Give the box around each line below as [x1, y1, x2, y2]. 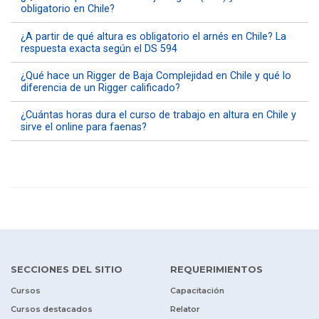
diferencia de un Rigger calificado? [21, 81, 181, 94]
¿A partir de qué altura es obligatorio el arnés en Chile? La [21, 30, 287, 43]
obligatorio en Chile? [21, 3, 115, 16]
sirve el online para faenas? [21, 120, 147, 133]
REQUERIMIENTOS [170, 263, 263, 275]
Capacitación [170, 285, 224, 296]
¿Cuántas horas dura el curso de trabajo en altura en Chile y [21, 108, 297, 121]
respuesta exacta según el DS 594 [21, 42, 178, 55]
